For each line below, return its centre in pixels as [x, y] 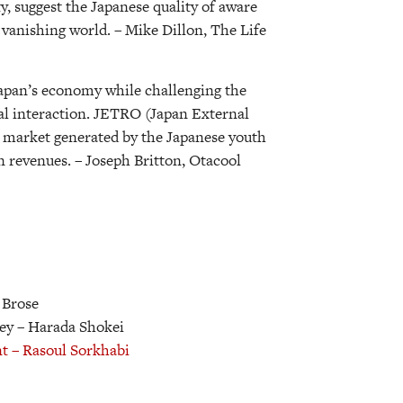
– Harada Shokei [71, 326]
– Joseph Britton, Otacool [158, 160]
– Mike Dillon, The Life [190, 30]
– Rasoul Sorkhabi [71, 349]
